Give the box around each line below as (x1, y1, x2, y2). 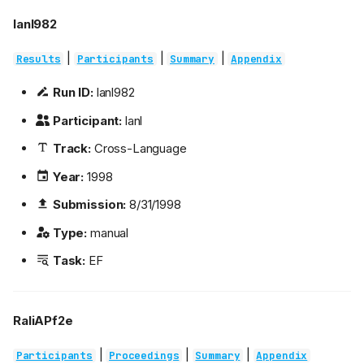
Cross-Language (90, 141, 187, 157)
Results (15, 52, 61, 67)
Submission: (52, 197, 127, 213)
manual (87, 224, 129, 240)
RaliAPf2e (13, 313, 73, 329)
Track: (52, 141, 91, 157)
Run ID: (52, 84, 93, 101)
